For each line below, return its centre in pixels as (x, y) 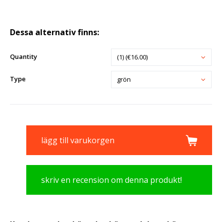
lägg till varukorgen (78, 140)
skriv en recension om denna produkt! (111, 180)
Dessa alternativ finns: (55, 32)
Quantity (24, 56)
